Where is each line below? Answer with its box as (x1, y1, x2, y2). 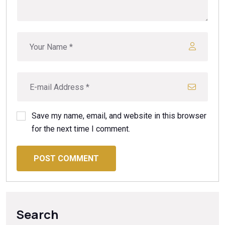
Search (16, 205, 58, 222)
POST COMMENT (34, 153, 99, 163)
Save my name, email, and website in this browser (32, 111, 206, 121)
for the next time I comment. (32, 124, 130, 134)
